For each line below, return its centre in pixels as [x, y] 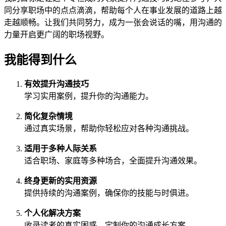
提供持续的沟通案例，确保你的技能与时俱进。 [109, 193]
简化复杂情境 [48, 117]
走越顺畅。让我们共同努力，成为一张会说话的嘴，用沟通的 [113, 22]
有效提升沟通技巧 [56, 84]
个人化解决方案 [52, 213]
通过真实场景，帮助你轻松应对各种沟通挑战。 [109, 129]
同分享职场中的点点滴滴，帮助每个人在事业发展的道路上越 [113, 10]
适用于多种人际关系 [61, 149]
